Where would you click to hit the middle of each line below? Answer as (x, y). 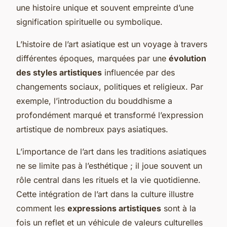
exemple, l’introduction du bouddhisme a (94, 101)
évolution (187, 58)
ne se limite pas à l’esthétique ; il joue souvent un (109, 165)
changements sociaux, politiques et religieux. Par (110, 86)
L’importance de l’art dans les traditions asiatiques (111, 151)
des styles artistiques (59, 72)
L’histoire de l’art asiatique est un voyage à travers (112, 44)
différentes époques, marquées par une (92, 58)
